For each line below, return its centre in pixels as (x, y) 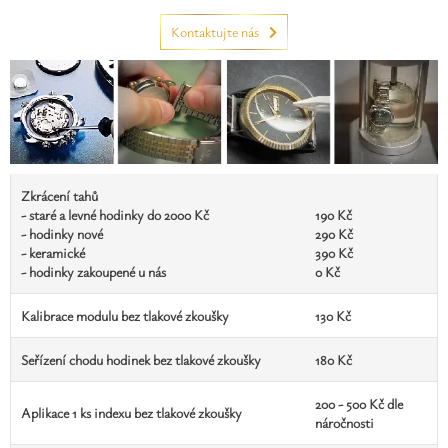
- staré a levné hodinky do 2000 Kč (115, 214)
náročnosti (344, 422)
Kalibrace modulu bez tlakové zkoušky (125, 315)
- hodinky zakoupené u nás (93, 271)
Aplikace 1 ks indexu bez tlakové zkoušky (131, 412)
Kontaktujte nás (215, 31)
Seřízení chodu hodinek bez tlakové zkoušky (141, 359)
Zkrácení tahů (59, 195)
